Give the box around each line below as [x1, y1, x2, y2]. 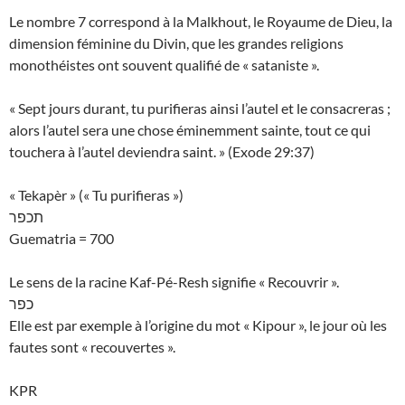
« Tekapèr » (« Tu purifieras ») [9, 186, 184, 204]
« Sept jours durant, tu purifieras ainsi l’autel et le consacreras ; [9, 99, 391, 118]
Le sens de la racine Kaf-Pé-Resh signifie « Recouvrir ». [9, 273, 339, 291]
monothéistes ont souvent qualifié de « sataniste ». [9, 56, 319, 74]
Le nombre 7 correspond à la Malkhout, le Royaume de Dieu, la [9, 13, 392, 31]
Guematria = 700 [9, 230, 114, 248]
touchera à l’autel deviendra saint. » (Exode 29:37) [9, 143, 315, 161]
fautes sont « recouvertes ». [9, 338, 175, 356]
